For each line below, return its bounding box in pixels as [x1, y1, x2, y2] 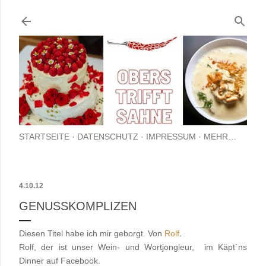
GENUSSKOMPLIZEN [19, 199, 137, 213]
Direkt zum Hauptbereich [68, 8, 198, 21]
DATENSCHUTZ [77, 132, 138, 142]
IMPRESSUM [146, 132, 196, 142]
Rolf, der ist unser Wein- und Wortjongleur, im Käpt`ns [19, 242, 247, 252]
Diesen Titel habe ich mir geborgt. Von [19, 229, 164, 239]
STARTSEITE [19, 132, 69, 142]
